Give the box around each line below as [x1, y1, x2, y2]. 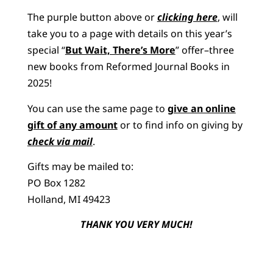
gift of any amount [27, 118, 118, 132]
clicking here [157, 10, 218, 24]
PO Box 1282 [27, 175, 85, 190]
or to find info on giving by [117, 118, 243, 132]
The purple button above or [27, 10, 157, 24]
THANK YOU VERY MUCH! [80, 218, 193, 232]
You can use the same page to [27, 101, 168, 115]
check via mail [27, 134, 93, 148]
